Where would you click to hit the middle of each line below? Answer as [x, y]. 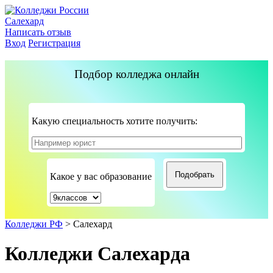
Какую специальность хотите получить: [114, 121]
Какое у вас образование [101, 176]
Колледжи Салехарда [97, 254]
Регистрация [54, 43]
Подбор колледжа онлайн [136, 74]
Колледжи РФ [34, 224]
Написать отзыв [38, 32]
